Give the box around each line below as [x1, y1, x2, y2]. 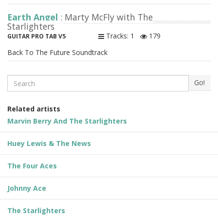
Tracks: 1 [104, 31, 140, 41]
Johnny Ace [7, 183, 46, 193]
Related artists [7, 104, 60, 114]
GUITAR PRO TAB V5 [7, 32, 66, 41]
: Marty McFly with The [60, 11, 153, 23]
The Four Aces [7, 161, 57, 171]
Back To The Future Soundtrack [7, 48, 108, 57]
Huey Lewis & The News [7, 139, 91, 148]
